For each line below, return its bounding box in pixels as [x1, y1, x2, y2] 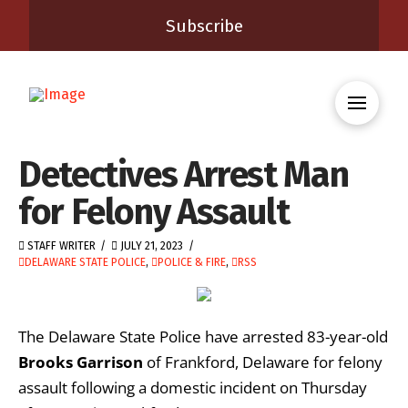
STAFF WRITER [25, 240, 96, 252]
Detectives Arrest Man [18, 153, 349, 196]
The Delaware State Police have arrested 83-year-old [18, 325, 388, 347]
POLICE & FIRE [158, 256, 226, 269]
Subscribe [165, 15, 243, 36]
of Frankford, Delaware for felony [143, 351, 382, 372]
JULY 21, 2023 [117, 240, 184, 252]
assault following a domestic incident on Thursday [18, 376, 367, 398]
